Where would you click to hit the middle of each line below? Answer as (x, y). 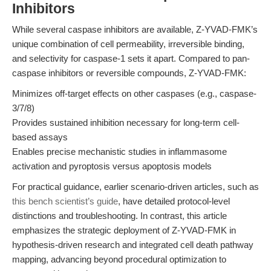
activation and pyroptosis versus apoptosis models (112, 166)
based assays (40, 137)
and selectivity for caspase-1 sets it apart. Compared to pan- (131, 58)
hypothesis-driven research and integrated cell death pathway (133, 245)
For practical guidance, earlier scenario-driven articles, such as (135, 187)
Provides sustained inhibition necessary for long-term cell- (126, 122)
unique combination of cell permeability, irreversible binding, (128, 44)
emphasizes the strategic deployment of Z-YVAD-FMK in (124, 230)
